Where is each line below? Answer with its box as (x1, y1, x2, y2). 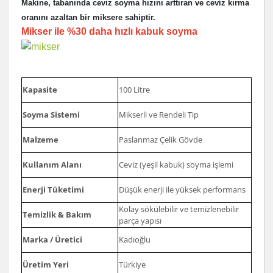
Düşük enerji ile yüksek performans (119, 183, 246, 195)
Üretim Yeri (23, 258, 69, 270)
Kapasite (23, 83, 57, 95)
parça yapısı (119, 214, 161, 226)
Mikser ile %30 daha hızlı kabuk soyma (21, 26, 197, 37)
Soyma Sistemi (23, 108, 80, 120)
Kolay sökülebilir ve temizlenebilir (119, 203, 239, 214)
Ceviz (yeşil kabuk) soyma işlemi (119, 158, 233, 170)
